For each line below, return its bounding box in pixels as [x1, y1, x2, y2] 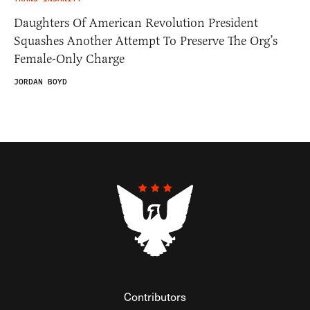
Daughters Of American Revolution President [14, 15, 258, 30]
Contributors [124, 289, 186, 304]
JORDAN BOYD [14, 75, 67, 88]
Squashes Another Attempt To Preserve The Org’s [14, 33, 277, 48]
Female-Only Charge [14, 51, 125, 66]
